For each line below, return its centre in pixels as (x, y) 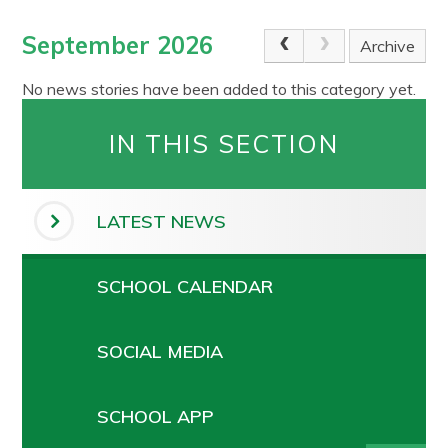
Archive (387, 46)
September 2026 (118, 45)
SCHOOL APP (156, 416)
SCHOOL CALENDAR (185, 286)
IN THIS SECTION (224, 143)
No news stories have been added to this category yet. (219, 88)
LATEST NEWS (162, 221)
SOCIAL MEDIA (160, 351)
